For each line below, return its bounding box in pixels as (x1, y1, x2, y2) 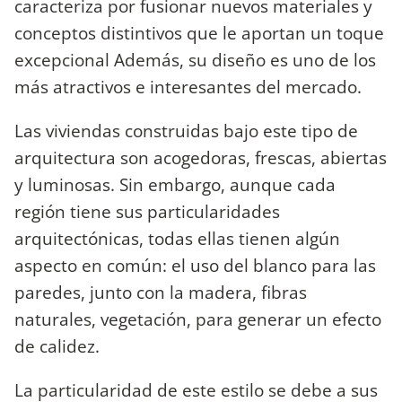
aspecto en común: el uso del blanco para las (14, 253, 376, 278)
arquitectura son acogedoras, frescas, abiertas (14, 145, 387, 170)
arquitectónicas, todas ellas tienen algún (14, 226, 340, 251)
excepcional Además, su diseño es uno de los (14, 47, 376, 72)
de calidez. (14, 334, 100, 359)
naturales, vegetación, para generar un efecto (14, 307, 381, 332)
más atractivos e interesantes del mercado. (14, 74, 366, 99)
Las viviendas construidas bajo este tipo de (14, 118, 358, 144)
